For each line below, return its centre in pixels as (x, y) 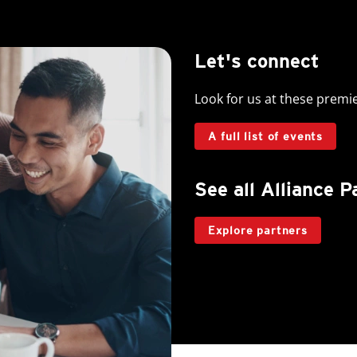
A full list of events (266, 136)
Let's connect (257, 61)
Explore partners (258, 230)
